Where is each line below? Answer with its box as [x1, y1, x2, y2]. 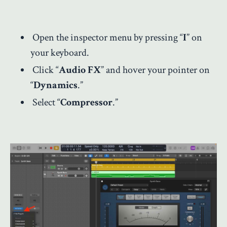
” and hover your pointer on [101, 63, 210, 77]
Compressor [60, 95, 112, 109]
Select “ [32, 95, 60, 109]
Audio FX [59, 63, 101, 77]
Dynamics [33, 78, 78, 92]
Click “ [32, 63, 59, 77]
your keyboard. [30, 46, 89, 59]
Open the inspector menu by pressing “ [32, 30, 183, 44]
